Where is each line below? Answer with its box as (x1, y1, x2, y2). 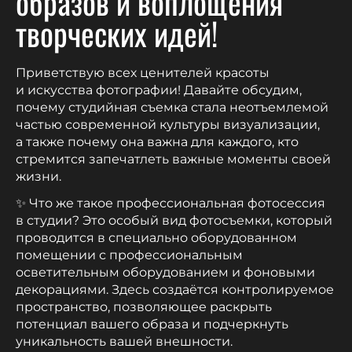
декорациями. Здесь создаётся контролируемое (16, 281, 334, 297)
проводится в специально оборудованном (16, 229, 297, 245)
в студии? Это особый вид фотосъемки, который (16, 212, 332, 228)
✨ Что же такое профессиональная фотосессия (16, 195, 325, 211)
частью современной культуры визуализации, (16, 116, 320, 132)
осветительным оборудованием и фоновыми (16, 264, 315, 280)
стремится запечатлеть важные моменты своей (16, 151, 331, 167)
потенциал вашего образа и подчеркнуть (16, 316, 288, 332)
